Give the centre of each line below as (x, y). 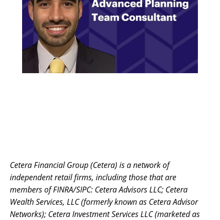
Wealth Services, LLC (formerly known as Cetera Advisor (104, 202)
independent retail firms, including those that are (93, 178)
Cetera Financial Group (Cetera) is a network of (90, 165)
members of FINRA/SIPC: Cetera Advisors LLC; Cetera (99, 190)
